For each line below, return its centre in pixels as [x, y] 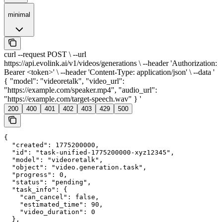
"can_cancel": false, [52, 197]
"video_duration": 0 [50, 212]
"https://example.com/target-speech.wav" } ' [73, 99]
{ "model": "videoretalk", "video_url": [64, 81]
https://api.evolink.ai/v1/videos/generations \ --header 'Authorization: [111, 63]
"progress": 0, [36, 175]
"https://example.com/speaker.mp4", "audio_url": [81, 90]
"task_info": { [36, 190]
